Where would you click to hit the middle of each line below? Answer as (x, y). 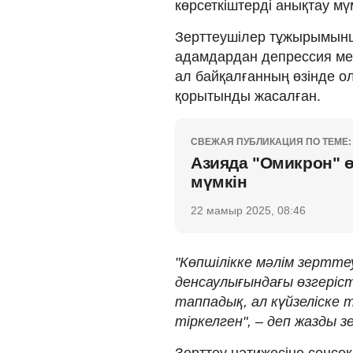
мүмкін (219, 181)
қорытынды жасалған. (248, 96)
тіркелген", (213, 321)
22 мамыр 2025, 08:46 (248, 210)
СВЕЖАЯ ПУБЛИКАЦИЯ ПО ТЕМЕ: (271, 141)
